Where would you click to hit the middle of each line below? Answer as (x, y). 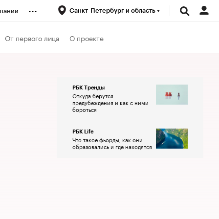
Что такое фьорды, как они (108, 139)
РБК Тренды (88, 88)
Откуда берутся (93, 95)
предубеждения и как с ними (110, 102)
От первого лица (32, 37)
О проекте (87, 37)
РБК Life (83, 132)
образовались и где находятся (112, 146)
